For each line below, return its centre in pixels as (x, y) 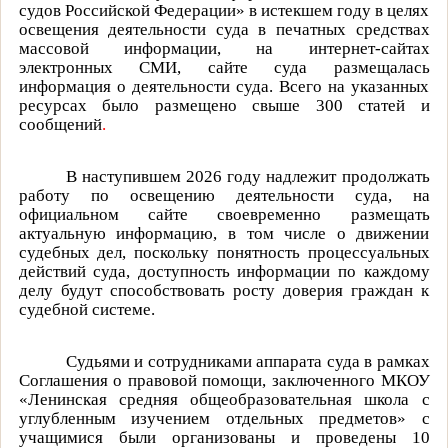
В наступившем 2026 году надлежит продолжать (247, 176)
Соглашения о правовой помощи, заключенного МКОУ (224, 380)
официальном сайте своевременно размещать (224, 214)
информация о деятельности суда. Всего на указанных (224, 86)
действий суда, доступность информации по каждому (224, 271)
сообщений (60, 124)
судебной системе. (86, 309)
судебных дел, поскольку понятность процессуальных (224, 252)
